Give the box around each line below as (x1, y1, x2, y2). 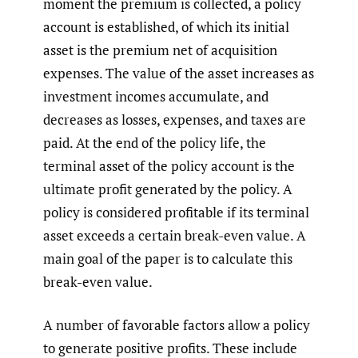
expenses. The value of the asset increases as (43, 63, 314, 82)
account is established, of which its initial (43, 17, 289, 36)
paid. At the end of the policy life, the (43, 133, 266, 152)
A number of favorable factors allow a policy (43, 316, 310, 335)
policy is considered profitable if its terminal (43, 202, 309, 221)
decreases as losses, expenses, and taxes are (43, 109, 306, 129)
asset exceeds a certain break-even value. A (43, 225, 306, 245)
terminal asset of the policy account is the (43, 156, 295, 175)
